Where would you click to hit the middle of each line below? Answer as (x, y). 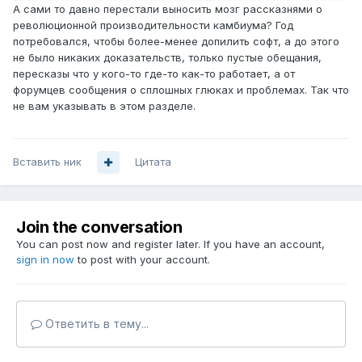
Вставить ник (47, 162)
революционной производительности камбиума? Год (153, 25)
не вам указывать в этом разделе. (104, 106)
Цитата (153, 162)
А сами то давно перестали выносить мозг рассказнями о (168, 9)
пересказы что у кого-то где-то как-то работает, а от (154, 74)
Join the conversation (99, 227)
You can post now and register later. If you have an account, (170, 244)
